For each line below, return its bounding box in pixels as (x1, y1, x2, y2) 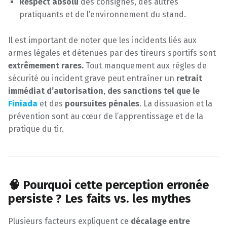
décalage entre (131, 216, 190, 226)
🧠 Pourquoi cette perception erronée (8, 178, 209, 193)
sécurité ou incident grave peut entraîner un (8, 73, 176, 84)
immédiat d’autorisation (8, 86, 103, 96)
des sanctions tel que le (107, 86, 200, 96)
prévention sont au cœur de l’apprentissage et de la (8, 111, 203, 122)
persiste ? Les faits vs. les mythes (8, 192, 191, 206)
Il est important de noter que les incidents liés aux (8, 35, 197, 46)
